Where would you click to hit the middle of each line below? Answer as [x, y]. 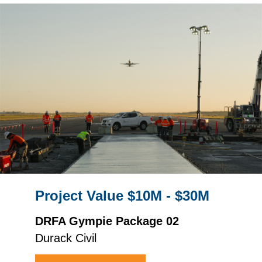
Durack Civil [66, 238]
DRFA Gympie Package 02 [107, 221]
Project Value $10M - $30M [122, 196]
